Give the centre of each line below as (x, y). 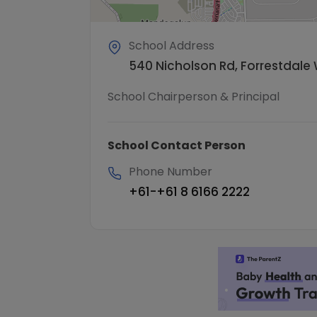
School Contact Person (177, 145)
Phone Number (171, 171)
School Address (172, 45)
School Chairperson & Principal (194, 96)
